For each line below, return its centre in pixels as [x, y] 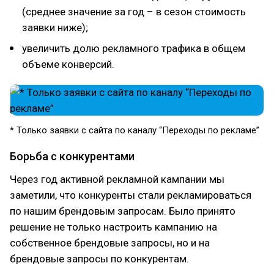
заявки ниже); [55, 28]
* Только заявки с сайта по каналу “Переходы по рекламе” [135, 130]
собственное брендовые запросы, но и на [110, 243]
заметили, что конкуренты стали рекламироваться [131, 195]
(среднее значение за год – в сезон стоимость [134, 12]
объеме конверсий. [68, 64]
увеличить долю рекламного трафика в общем [134, 48]
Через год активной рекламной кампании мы [117, 179]
